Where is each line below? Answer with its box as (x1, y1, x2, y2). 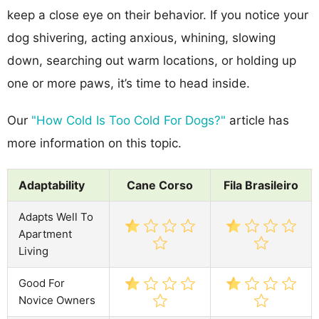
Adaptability (19, 177, 85, 192)
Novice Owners (19, 293, 95, 307)
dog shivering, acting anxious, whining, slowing (7, 30, 276, 45)
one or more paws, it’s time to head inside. (7, 75, 250, 90)
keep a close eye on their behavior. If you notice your (7, 7, 308, 22)
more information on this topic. (7, 135, 182, 150)
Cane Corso (127, 177, 193, 192)
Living (19, 244, 48, 258)
